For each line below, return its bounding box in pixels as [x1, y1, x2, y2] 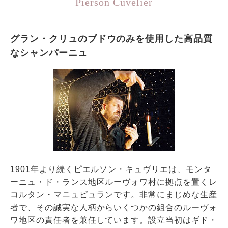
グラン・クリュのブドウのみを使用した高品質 [10, 33, 213, 44]
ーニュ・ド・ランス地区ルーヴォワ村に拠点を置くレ [10, 177, 217, 186]
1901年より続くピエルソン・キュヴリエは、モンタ [10, 164, 212, 174]
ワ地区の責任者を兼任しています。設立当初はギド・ [10, 215, 217, 224]
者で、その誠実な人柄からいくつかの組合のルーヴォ [10, 203, 217, 212]
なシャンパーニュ [10, 47, 88, 58]
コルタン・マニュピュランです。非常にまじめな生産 [10, 190, 217, 199]
